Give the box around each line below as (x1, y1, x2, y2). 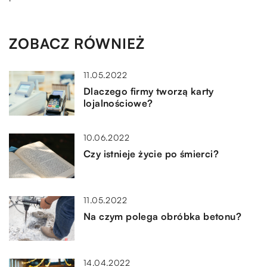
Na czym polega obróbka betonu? (83, 210, 241, 223)
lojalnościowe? (83, 97, 153, 110)
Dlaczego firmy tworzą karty (83, 85, 214, 98)
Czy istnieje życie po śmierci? (83, 148, 219, 160)
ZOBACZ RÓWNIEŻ (9, 35, 145, 53)
